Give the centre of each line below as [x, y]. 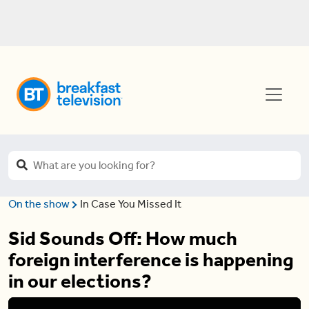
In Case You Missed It [130, 204]
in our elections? [80, 281]
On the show [40, 204]
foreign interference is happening [151, 260]
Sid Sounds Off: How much [123, 238]
